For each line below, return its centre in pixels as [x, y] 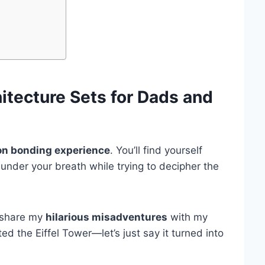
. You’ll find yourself [156, 151]
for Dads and [160, 97]
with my [188, 217]
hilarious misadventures [106, 217]
